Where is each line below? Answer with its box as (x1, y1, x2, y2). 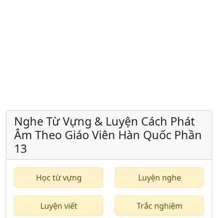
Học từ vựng (36, 172, 82, 183)
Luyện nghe (138, 172, 181, 183)
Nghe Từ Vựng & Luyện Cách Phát (14, 113, 195, 129)
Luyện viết (40, 200, 77, 211)
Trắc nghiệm (136, 200, 182, 211)
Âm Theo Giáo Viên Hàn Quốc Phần (14, 127, 202, 143)
